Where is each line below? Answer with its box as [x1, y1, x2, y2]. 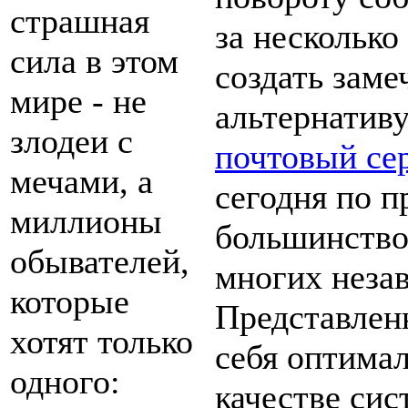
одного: [10, 362, 120, 402]
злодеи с [10, 122, 133, 161]
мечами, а [10, 162, 153, 201]
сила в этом [10, 42, 178, 81]
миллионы [10, 202, 162, 241]
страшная [10, 2, 149, 41]
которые [10, 282, 129, 321]
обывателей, [10, 242, 189, 281]
